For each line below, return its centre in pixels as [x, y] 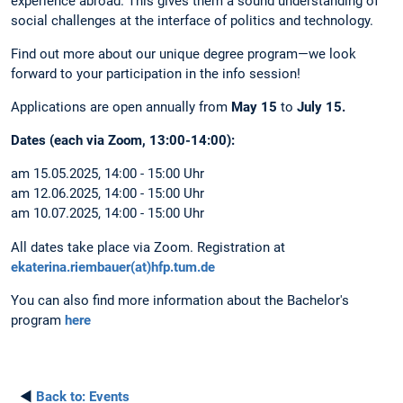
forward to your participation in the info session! [156, 73]
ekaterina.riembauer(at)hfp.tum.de [113, 267]
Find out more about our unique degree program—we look [184, 54]
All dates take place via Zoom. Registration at [148, 247]
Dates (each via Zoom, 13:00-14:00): [123, 141]
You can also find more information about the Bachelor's [180, 300]
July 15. [321, 107]
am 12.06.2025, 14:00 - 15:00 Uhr [107, 194]
